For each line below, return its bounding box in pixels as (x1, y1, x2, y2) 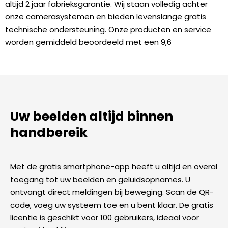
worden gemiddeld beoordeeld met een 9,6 (5, 36, 172, 47)
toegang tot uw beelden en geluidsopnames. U (10, 174, 190, 185)
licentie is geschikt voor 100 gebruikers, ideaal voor (10, 212, 199, 223)
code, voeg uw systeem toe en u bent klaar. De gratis (10, 199, 213, 210)
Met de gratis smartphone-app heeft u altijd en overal (10, 161, 217, 172)
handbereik (10, 124, 88, 142)
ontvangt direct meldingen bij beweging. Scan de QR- (10, 186, 214, 197)
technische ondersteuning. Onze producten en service (5, 23, 211, 35)
